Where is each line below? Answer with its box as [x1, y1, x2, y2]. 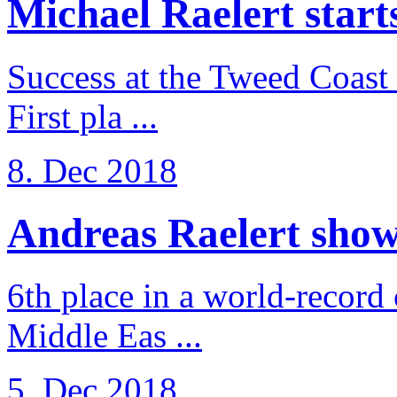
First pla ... [7, 97, 158, 136]
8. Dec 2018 [7, 151, 177, 190]
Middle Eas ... [7, 316, 202, 355]
